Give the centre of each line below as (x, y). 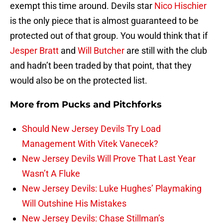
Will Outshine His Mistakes (74, 204)
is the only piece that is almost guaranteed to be (104, 21)
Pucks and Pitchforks (112, 105)
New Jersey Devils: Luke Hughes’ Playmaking (112, 189)
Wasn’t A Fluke (51, 174)
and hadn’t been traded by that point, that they (101, 66)
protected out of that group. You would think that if (109, 36)
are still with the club (166, 51)
